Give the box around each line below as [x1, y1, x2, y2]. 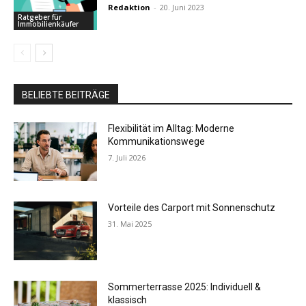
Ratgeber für [18, 12, 61, 23]
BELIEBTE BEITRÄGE [22, 89, 110, 101]
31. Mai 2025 [108, 218, 152, 229]
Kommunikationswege [108, 136, 206, 148]
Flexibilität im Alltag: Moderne [108, 123, 235, 135]
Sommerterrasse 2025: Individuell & [108, 281, 262, 292]
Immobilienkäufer [18, 19, 79, 29]
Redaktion [108, 1, 151, 12]
